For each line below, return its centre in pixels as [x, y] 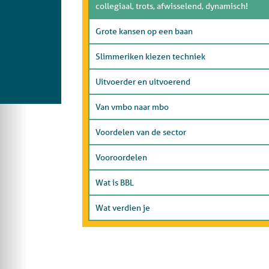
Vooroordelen [121, 157]
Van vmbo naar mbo [132, 107]
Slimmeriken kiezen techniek [150, 56]
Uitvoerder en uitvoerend [143, 82]
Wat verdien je [123, 208]
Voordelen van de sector [141, 132]
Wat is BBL [115, 183]
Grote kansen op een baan [144, 31]
